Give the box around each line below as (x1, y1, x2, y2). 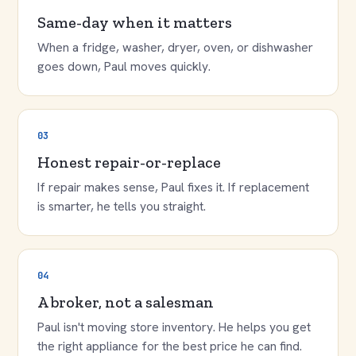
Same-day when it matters (37, 13, 232, 32)
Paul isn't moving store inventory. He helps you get (37, 319, 311, 335)
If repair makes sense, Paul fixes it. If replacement (37, 179, 309, 195)
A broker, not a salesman (37, 292, 214, 311)
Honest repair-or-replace (37, 153, 221, 172)
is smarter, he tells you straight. (37, 198, 206, 215)
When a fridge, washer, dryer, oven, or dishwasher (37, 39, 313, 56)
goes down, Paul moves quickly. (37, 58, 211, 75)
